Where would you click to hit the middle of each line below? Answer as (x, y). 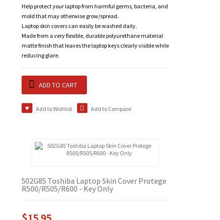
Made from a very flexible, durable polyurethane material (92, 36)
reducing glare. (41, 55)
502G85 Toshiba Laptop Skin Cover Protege (94, 181)
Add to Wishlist (54, 109)
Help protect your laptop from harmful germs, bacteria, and (95, 6)
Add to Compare (111, 109)
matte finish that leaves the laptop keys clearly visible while (95, 46)
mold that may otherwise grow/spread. (70, 16)
